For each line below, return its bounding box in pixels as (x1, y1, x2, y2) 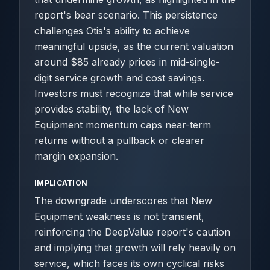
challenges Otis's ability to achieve (34, 25, 190, 37)
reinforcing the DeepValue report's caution (34, 226, 230, 238)
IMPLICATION (34, 178, 88, 187)
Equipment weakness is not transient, (34, 210, 204, 222)
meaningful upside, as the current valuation (34, 40, 233, 52)
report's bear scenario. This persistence (34, 9, 218, 21)
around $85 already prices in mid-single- (34, 56, 220, 68)
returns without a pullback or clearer (34, 134, 204, 146)
